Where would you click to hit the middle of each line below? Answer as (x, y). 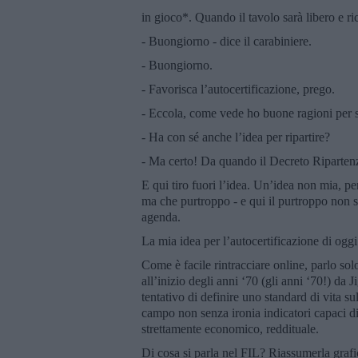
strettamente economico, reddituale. (230, 328)
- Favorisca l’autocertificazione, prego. (238, 89)
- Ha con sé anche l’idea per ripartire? (236, 137)
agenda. (161, 217)
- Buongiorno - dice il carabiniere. (227, 41)
